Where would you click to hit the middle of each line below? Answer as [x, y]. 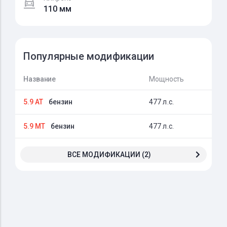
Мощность [167, 79]
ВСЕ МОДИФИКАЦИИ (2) [109, 154]
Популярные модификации [89, 56]
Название [40, 79]
